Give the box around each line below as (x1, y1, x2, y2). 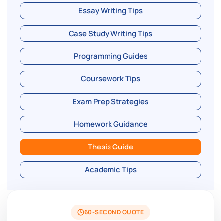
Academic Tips (84, 164, 137, 175)
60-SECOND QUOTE (84, 208, 144, 217)
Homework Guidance (74, 119, 147, 130)
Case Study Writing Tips (69, 28, 152, 39)
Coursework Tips (81, 74, 140, 84)
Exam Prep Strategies (73, 96, 148, 107)
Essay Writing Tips (78, 5, 143, 16)
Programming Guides (74, 51, 147, 62)
